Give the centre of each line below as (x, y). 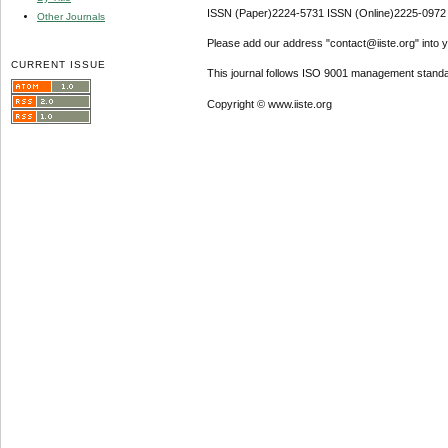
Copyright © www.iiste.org (269, 103)
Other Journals (71, 16)
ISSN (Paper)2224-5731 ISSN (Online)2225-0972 (326, 13)
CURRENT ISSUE (59, 64)
